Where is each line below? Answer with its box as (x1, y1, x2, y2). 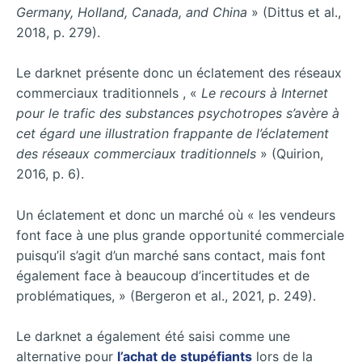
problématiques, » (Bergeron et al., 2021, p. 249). (16, 287, 316, 304)
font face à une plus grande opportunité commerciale (16, 226, 344, 243)
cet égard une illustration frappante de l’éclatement (16, 125, 329, 142)
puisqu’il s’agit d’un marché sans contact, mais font (16, 246, 326, 263)
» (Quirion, (256, 145, 323, 162)
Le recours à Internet (201, 85, 328, 102)
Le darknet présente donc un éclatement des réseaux (16, 65, 342, 82)
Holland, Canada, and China (78, 3, 251, 20)
